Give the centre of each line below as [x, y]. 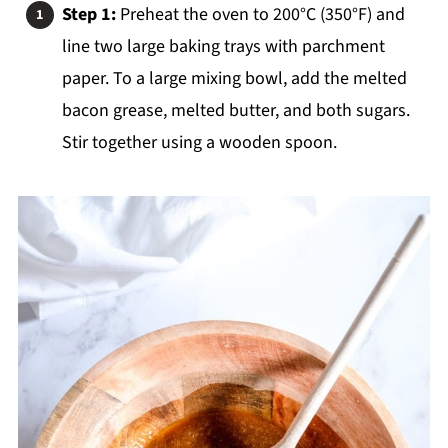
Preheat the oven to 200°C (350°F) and [262, 15]
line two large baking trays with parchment [223, 47]
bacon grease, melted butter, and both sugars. [235, 111]
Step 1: [90, 15]
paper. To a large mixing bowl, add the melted [234, 79]
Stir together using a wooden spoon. [199, 143]
